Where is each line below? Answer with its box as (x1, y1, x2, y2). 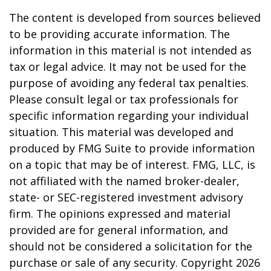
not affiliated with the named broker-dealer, (9, 174, 240, 188)
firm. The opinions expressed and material (9, 206, 230, 221)
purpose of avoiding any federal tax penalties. (9, 76, 249, 90)
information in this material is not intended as (9, 43, 252, 57)
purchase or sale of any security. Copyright (9, 255, 236, 270)
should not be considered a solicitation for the (9, 239, 252, 253)
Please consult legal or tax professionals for (9, 92, 238, 106)
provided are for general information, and (9, 223, 228, 237)
